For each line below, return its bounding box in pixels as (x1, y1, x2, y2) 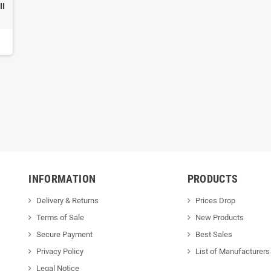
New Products (195, 213, 244, 223)
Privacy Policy (36, 247, 84, 256)
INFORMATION (28, 172, 96, 186)
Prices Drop (195, 196, 235, 206)
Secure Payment (36, 230, 93, 240)
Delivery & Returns (36, 196, 99, 206)
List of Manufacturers (195, 247, 270, 256)
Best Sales (195, 230, 232, 240)
